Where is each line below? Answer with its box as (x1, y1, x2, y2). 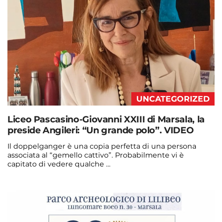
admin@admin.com (7, 192, 79, 201)
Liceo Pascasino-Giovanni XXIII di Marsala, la (7, 113, 205, 125)
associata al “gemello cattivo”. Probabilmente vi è (7, 150, 184, 160)
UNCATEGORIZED (136, 94, 210, 104)
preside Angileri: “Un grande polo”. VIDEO (7, 124, 194, 136)
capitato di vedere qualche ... (7, 159, 111, 168)
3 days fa (81, 192, 112, 201)
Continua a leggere (7, 173, 78, 182)
